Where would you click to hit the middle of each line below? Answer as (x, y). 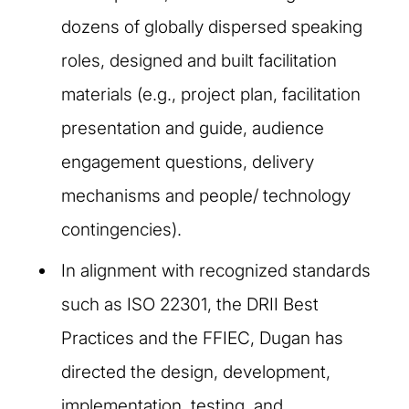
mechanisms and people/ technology (206, 195)
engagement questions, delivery (188, 162)
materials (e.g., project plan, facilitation (211, 94)
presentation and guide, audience (193, 128)
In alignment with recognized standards (216, 270)
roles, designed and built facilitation (199, 60)
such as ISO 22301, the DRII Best (190, 304)
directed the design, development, (196, 372)
